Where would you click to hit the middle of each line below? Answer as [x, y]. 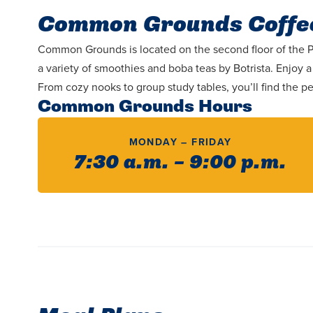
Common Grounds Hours [145, 107]
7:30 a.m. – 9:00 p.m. [180, 163]
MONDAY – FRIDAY [180, 143]
